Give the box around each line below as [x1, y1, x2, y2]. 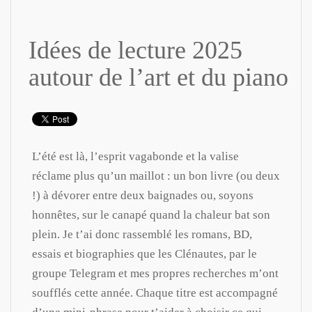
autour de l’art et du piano [29, 63, 288, 91]
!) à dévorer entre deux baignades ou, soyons [32, 188, 253, 202]
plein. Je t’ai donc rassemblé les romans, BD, [32, 227, 252, 241]
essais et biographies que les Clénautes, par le [32, 247, 257, 260]
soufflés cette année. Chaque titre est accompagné [32, 286, 278, 299]
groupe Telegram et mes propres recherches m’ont [32, 266, 279, 280]
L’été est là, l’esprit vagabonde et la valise [32, 149, 239, 163]
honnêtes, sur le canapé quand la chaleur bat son [32, 208, 270, 221]
